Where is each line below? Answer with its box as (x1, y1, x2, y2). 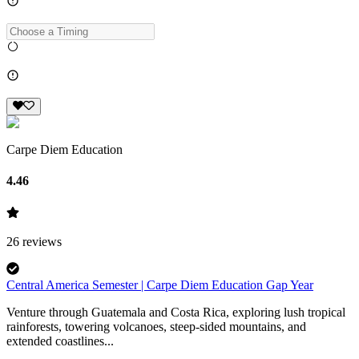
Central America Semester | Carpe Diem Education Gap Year (6, 277, 313, 292)
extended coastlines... (6, 333, 114, 348)
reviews (19, 234, 62, 248)
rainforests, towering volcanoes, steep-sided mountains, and (6, 319, 306, 333)
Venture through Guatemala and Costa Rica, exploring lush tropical (6, 305, 345, 319)
